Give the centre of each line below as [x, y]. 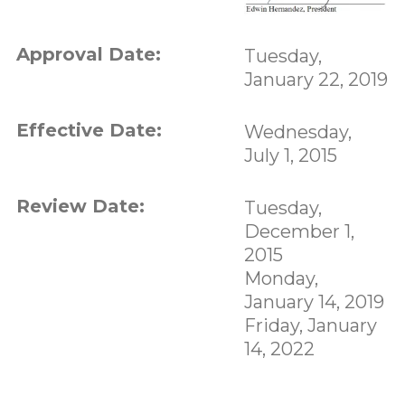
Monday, [281, 279]
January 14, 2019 [314, 302]
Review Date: [80, 207]
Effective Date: [89, 131]
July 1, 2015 [290, 156]
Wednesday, [297, 132]
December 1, [299, 232]
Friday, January [310, 326]
